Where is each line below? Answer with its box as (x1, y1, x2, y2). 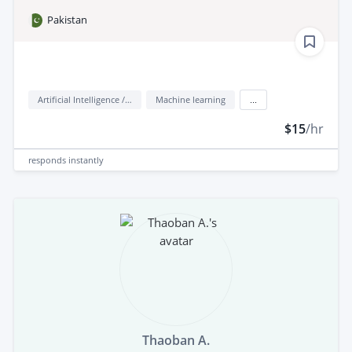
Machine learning (156, 93, 225, 106)
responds (28, 153, 68, 166)
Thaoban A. (142, 332, 210, 350)
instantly (68, 153, 104, 166)
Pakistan (47, 13, 87, 27)
